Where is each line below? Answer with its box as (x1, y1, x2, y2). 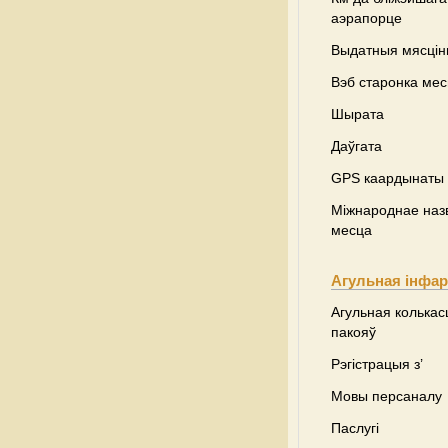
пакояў (331, 324, 376, 340)
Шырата (331, 106, 384, 122)
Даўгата (331, 138, 382, 154)
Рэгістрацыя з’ (331, 356, 423, 372)
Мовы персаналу (331, 388, 442, 404)
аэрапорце (331, 10, 402, 26)
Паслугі (331, 420, 379, 436)
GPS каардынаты (331, 170, 444, 186)
